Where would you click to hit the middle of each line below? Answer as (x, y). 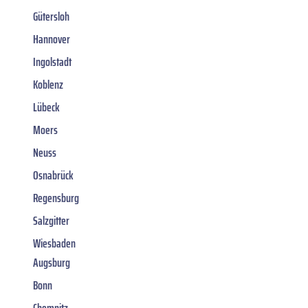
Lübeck (46, 107)
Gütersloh (51, 16)
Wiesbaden (54, 243)
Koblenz (48, 84)
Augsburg (52, 262)
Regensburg (56, 198)
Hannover (52, 39)
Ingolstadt (52, 62)
